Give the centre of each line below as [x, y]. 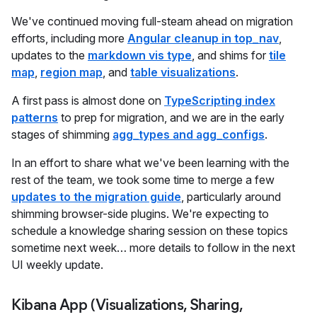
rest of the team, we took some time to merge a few [143, 179]
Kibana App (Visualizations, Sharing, [127, 304]
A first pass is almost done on [88, 100]
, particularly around [231, 196]
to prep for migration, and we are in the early [171, 117]
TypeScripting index [220, 100]
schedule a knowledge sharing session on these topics [150, 230]
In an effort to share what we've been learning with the [150, 162]
